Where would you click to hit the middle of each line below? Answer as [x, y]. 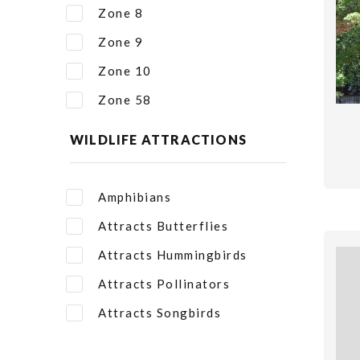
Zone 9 [121, 42]
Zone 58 [125, 100]
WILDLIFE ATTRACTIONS [158, 139]
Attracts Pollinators [164, 284]
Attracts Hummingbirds [173, 255]
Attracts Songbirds [160, 313]
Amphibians [135, 197]
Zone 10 [125, 71]
